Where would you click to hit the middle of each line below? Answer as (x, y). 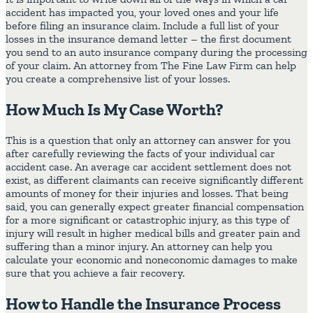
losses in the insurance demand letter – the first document (148, 39)
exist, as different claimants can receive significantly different (154, 180)
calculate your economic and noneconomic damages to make (152, 260)
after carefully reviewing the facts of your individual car (140, 154)
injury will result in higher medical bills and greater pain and (153, 233)
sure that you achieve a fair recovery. (95, 273)
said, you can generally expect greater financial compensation (155, 207)
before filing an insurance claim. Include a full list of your (143, 26)
